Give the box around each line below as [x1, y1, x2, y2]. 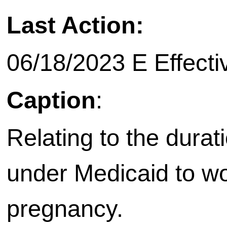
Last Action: [7, 12, 144, 39]
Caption [7, 87, 96, 114]
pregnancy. [7, 195, 123, 222]
